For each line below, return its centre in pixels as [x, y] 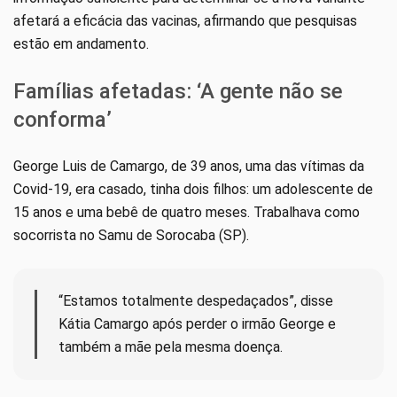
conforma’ [62, 120]
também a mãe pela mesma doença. [171, 347]
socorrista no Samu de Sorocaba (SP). [131, 236]
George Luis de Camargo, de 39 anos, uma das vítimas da [189, 167]
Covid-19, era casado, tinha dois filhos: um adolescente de [193, 190]
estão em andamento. [81, 44]
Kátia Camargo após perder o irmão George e [197, 324]
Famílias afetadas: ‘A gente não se [178, 92]
